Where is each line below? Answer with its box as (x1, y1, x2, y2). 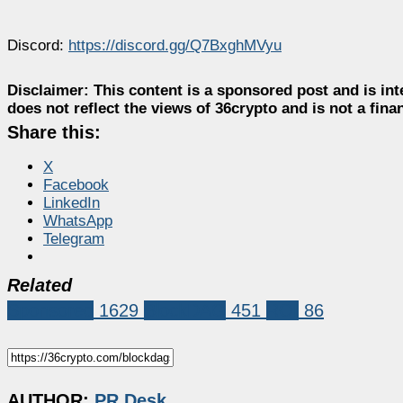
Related (7, 274, 72, 295)
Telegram (43, 229, 104, 247)
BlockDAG (144, 300, 226, 320)
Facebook (43, 175, 109, 193)
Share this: (7, 121, 101, 142)
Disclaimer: (7, 81, 89, 99)
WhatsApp (43, 211, 112, 229)
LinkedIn (43, 193, 100, 211)
